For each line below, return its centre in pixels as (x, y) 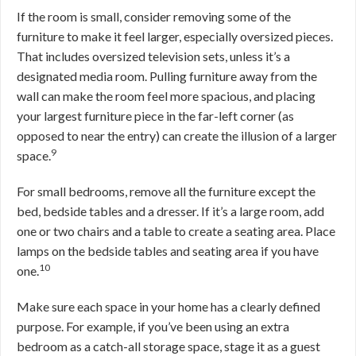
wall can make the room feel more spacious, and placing (166, 96)
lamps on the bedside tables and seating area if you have (168, 251)
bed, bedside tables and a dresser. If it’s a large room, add (170, 211)
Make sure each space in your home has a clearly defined (168, 307)
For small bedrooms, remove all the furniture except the (166, 192)
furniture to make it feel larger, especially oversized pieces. (175, 37)
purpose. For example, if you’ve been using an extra (153, 327)
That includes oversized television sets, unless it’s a (153, 56)
